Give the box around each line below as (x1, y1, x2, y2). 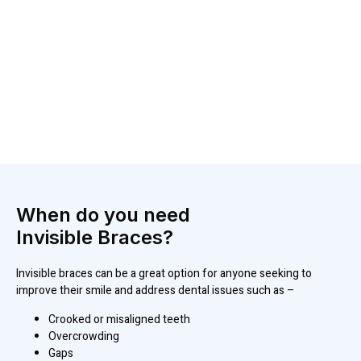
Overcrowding (48, 327, 119, 345)
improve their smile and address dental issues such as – (16, 282, 295, 300)
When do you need (16, 203, 190, 227)
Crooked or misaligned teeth (48, 310, 190, 328)
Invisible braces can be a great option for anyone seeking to (16, 265, 312, 283)
